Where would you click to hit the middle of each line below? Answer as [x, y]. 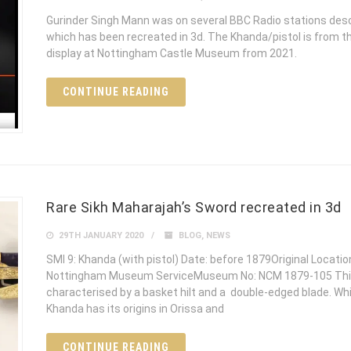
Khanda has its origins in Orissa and [135, 309]
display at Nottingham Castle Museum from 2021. [172, 54]
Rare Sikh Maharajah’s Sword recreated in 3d [194, 208]
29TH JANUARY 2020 [100, 236]
